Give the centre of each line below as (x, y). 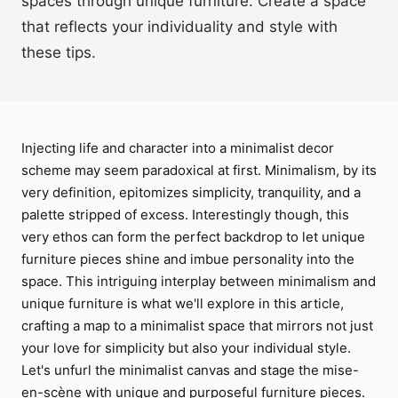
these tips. (59, 52)
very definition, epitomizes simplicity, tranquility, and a (191, 192)
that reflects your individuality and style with (179, 27)
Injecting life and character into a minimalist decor (178, 148)
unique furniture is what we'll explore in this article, (183, 303)
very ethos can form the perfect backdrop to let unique (193, 237)
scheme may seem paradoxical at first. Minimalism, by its (199, 170)
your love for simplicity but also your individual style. (186, 348)
